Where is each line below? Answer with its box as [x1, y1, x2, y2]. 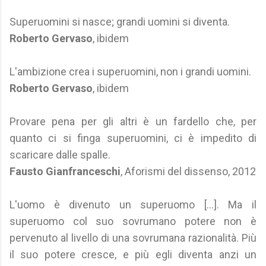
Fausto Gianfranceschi [9, 165, 121, 178]
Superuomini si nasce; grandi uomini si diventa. [9, 15, 230, 28]
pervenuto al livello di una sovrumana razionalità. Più [9, 232, 256, 244]
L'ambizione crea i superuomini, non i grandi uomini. [9, 65, 251, 78]
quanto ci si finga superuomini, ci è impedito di [9, 132, 256, 144]
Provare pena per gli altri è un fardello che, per [9, 115, 256, 128]
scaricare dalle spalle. [9, 148, 110, 161]
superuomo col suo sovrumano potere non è [9, 215, 256, 227]
